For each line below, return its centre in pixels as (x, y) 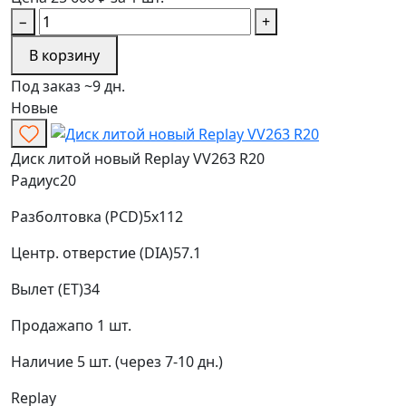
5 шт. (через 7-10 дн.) (150, 361)
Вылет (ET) (47, 289)
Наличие (42, 361)
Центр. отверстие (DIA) (92, 252)
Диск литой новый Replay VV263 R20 (138, 158)
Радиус (35, 180)
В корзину (64, 56)
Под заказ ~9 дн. (68, 87)
